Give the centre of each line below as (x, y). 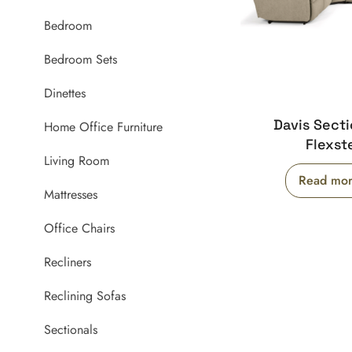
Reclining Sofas (85, 296)
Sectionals (71, 330)
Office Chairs (80, 229)
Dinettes (65, 93)
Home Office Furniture (104, 127)
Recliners (68, 262)
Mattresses (71, 195)
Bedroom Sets (81, 60)
